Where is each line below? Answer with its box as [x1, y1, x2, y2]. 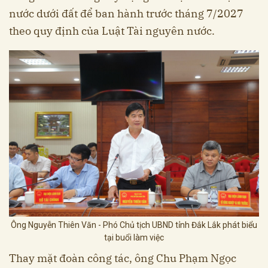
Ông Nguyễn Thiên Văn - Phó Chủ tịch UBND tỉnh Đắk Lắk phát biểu [11, 220, 257, 230]
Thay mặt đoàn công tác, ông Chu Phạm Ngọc [9, 251, 236, 265]
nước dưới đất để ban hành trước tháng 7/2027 [9, 6, 243, 20]
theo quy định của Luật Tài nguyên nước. [9, 23, 215, 38]
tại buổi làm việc [104, 232, 164, 242]
